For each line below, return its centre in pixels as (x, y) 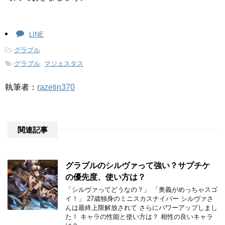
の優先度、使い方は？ (105, 177)
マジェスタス (64, 64)
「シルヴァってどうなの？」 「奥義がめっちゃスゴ (141, 190)
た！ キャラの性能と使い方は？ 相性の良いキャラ (139, 217)
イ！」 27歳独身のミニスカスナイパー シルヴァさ (139, 199)
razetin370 (56, 87)
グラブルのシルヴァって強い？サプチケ (138, 166)
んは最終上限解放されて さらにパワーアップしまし (141, 208)
